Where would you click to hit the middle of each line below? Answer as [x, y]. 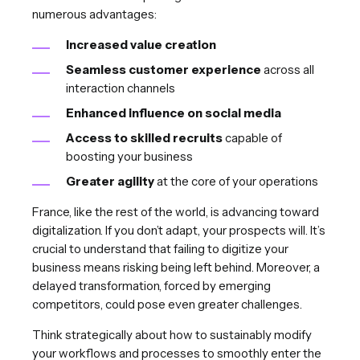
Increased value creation [141, 44]
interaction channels [121, 88]
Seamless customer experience [164, 69]
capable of [252, 137]
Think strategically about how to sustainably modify [172, 334]
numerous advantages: [94, 14]
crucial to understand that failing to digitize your [160, 248]
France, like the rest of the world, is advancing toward [176, 211]
